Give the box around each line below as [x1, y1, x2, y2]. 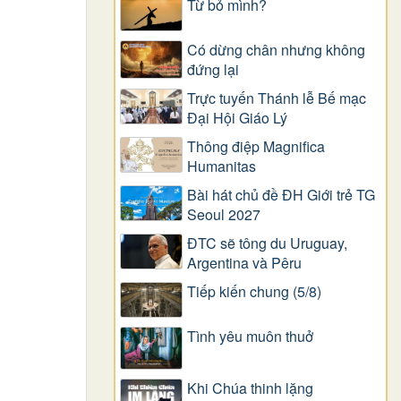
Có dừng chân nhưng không [187, 39, 365, 60]
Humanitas [187, 156, 256, 176]
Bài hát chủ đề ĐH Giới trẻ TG [187, 184, 375, 205]
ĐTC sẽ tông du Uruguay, [187, 233, 347, 253]
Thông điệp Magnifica [187, 136, 325, 157]
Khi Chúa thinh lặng [187, 377, 313, 398]
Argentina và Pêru [187, 252, 302, 273]
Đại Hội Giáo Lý [187, 107, 287, 128]
